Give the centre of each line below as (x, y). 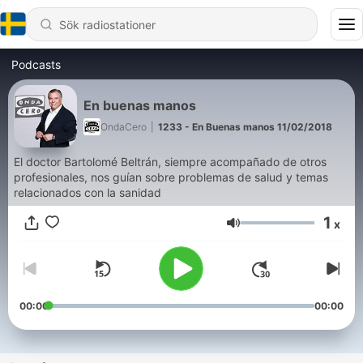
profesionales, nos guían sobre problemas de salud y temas (171, 177)
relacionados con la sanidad (88, 192)
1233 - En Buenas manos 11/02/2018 (245, 126)
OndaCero (124, 126)
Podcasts (36, 64)
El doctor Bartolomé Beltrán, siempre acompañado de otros (170, 162)
